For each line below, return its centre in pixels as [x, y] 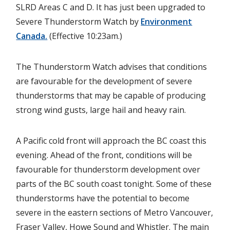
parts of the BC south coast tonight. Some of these [114, 184]
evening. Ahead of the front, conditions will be [104, 155]
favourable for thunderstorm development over [108, 169]
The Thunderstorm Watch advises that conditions [112, 66]
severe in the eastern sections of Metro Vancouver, [115, 212]
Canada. [32, 36]
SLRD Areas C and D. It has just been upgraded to [111, 7]
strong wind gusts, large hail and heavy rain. [101, 110]
